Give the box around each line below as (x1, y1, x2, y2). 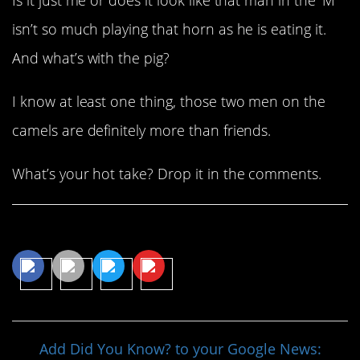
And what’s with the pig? (12, 47, 170, 67)
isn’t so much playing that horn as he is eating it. (12, 18, 326, 39)
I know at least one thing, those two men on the (12, 92, 326, 112)
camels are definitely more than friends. (12, 121, 272, 141)
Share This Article (12, 218, 176, 246)
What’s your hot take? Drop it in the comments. (12, 164, 322, 184)
